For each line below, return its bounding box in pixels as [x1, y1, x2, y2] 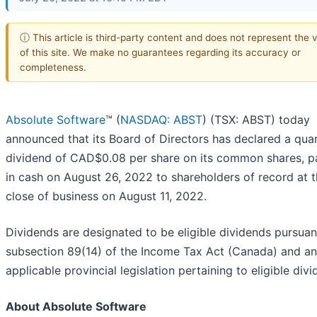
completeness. [20, 61, 86, 73]
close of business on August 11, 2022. [6, 189, 207, 204]
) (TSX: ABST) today [202, 113, 310, 127]
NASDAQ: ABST [120, 113, 202, 127]
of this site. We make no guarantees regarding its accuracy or [20, 46, 301, 58]
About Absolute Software [6, 299, 146, 314]
